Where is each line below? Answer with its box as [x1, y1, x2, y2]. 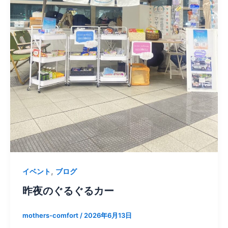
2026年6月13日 [83, 211, 132, 220]
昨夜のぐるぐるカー [22, 185, 114, 197]
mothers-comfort [22, 211, 80, 220]
